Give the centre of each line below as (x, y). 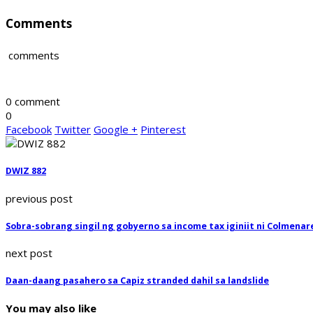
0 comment (33, 102)
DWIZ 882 (26, 171)
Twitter (73, 130)
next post (29, 253)
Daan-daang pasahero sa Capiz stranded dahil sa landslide (137, 281)
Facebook (29, 130)
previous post (39, 198)
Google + (116, 130)
